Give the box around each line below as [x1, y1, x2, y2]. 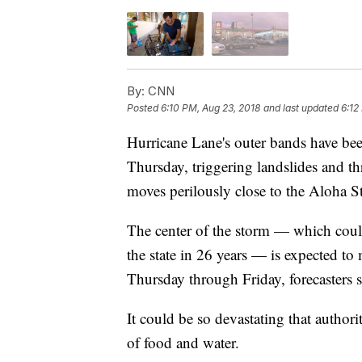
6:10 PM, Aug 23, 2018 [161, 101, 260, 114]
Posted [127, 101, 161, 114]
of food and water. [127, 331, 239, 352]
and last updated [263, 101, 339, 114]
